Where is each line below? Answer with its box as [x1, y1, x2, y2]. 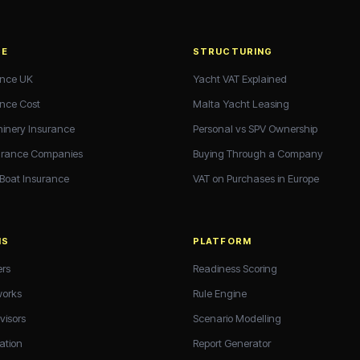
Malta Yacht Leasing [193, 96, 289, 110]
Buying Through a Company [193, 146, 323, 160]
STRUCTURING [193, 45, 273, 57]
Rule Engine [193, 286, 247, 300]
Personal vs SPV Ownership [193, 121, 317, 135]
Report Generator [193, 336, 271, 350]
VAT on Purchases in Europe [193, 171, 319, 185]
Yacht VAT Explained [193, 72, 287, 85]
